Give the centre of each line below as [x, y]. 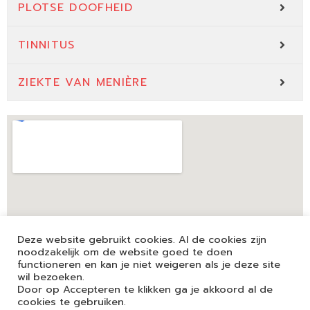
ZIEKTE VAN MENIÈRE [83, 83]
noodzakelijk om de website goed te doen [125, 252]
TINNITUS [47, 45]
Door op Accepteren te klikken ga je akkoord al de [145, 289]
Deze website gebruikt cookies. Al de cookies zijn [142, 239]
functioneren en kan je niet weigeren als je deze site [149, 264]
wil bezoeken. [51, 277]
